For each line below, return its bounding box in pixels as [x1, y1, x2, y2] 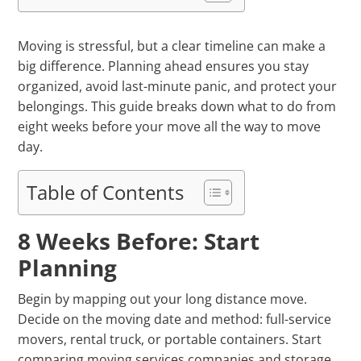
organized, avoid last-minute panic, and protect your [18, 77, 338, 96]
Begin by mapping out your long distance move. [18, 290, 308, 309]
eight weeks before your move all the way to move [18, 118, 322, 136]
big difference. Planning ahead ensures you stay [18, 57, 309, 76]
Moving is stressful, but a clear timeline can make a [18, 37, 326, 56]
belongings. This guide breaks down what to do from [18, 98, 337, 116]
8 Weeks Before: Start [18, 226, 260, 257]
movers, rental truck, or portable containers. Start [18, 330, 322, 349]
